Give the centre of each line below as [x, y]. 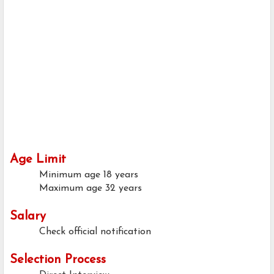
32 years [124, 189]
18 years [121, 175]
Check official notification [95, 232]
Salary [28, 217]
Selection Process [58, 260]
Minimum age [70, 175]
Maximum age [71, 189]
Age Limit [38, 160]
